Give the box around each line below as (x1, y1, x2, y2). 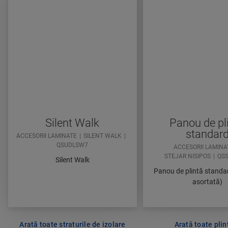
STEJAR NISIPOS (164, 153, 211, 160)
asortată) (192, 178, 222, 186)
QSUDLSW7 (56, 141, 89, 149)
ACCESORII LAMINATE (16, 132, 77, 140)
